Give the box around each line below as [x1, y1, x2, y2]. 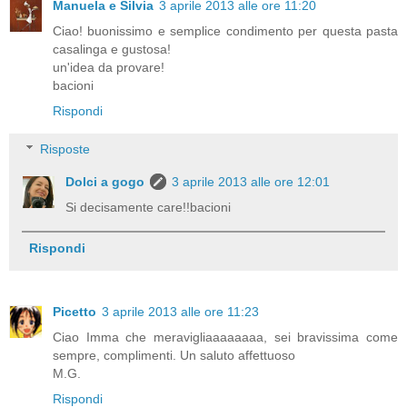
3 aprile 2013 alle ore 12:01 [172, 174, 331, 189]
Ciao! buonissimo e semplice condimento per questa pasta [53, 24, 398, 39]
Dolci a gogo [65, 174, 145, 189]
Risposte [40, 141, 91, 156]
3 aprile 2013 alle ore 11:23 [102, 304, 259, 320]
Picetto [53, 304, 96, 320]
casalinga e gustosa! [53, 42, 171, 57]
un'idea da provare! [53, 60, 164, 75]
